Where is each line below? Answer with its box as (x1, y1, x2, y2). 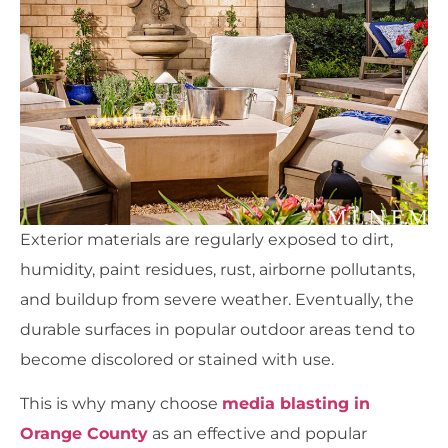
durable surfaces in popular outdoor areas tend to (20, 319, 415, 339)
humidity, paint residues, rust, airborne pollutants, (20, 259, 415, 279)
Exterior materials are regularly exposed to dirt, (20, 229, 393, 249)
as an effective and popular (148, 424, 367, 444)
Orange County (20, 424, 148, 444)
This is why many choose (20, 394, 222, 414)
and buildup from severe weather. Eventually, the (20, 289, 414, 309)
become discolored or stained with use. (20, 349, 334, 369)
